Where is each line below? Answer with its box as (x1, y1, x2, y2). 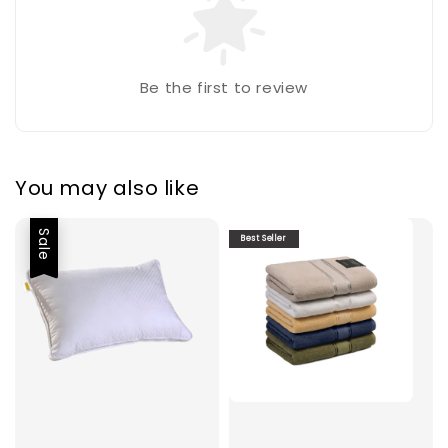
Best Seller (241, 232, 287, 244)
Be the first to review (139, 76, 309, 98)
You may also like (15, 174, 200, 203)
